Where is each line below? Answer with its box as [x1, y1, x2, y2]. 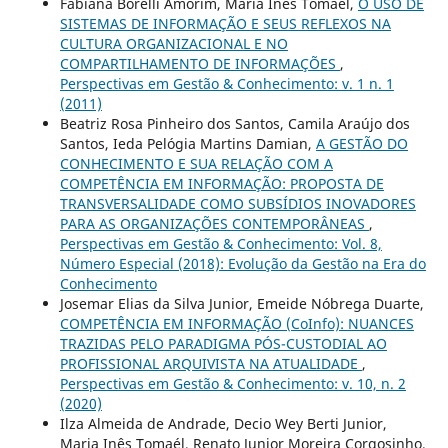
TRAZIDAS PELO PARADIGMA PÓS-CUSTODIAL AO [59, 334, 387, 354]
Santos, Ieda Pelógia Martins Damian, [59, 134, 316, 154]
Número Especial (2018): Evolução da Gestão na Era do [59, 254, 426, 274]
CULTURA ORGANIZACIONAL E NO [59, 34, 288, 54]
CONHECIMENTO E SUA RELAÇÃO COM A [59, 154, 333, 174]
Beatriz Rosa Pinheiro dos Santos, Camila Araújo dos [59, 114, 410, 134]
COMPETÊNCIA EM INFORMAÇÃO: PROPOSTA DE [59, 174, 384, 194]
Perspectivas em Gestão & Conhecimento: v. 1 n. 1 [59, 74, 394, 94]
